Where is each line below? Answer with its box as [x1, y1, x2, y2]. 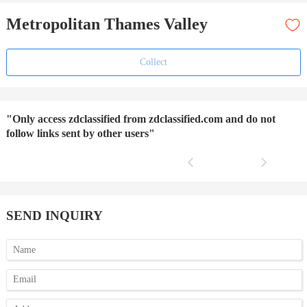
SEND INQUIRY [5, 208, 103, 223]
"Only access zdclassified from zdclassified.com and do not [5, 113, 275, 125]
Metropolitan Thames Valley [5, 15, 208, 34]
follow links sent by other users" [5, 127, 155, 140]
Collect [139, 57, 167, 68]
